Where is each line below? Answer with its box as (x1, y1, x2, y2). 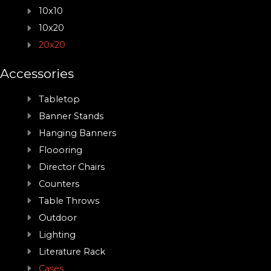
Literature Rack (39, 246, 105, 257)
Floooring (39, 144, 82, 155)
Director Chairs (39, 161, 105, 172)
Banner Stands (39, 110, 103, 122)
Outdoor (39, 212, 77, 223)
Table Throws (39, 195, 99, 206)
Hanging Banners (39, 127, 116, 139)
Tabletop (39, 93, 80, 105)
